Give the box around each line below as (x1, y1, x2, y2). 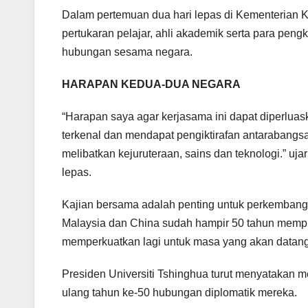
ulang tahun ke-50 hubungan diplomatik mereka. (62, 287, 297, 299)
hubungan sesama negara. (62, 46, 192, 58)
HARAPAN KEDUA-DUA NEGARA (62, 78, 241, 91)
